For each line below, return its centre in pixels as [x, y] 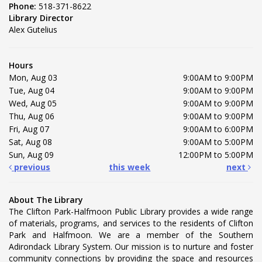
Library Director [41, 18]
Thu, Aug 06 [32, 116]
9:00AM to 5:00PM [218, 142]
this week [130, 167]
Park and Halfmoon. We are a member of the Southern [131, 235]
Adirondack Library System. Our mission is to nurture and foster [131, 247]
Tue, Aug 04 [32, 91]
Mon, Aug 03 [33, 78]
